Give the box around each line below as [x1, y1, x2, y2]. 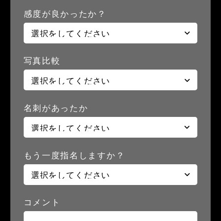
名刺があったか [23, 102, 88, 114]
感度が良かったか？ [23, 7, 107, 20]
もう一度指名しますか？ [23, 149, 125, 161]
